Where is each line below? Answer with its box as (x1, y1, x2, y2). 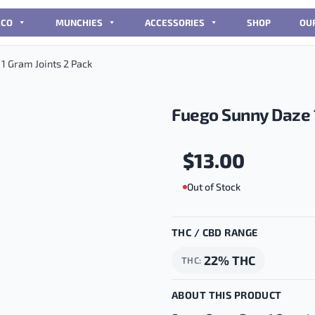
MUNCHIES (55, 17, 103, 28)
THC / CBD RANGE (172, 226, 258, 238)
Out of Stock (187, 181, 240, 193)
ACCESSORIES (144, 17, 205, 28)
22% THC (204, 252, 256, 268)
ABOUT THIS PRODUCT (172, 288, 282, 301)
